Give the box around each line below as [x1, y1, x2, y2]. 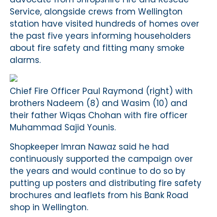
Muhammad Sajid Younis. [10, 122, 116, 134]
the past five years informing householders [10, 30, 191, 42]
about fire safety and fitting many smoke [10, 42, 185, 54]
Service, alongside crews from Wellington [10, 6, 183, 18]
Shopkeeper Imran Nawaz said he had [10, 140, 169, 153]
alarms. [10, 54, 41, 66]
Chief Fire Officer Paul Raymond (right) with [10, 85, 193, 97]
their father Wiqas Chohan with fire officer [10, 109, 187, 122]
